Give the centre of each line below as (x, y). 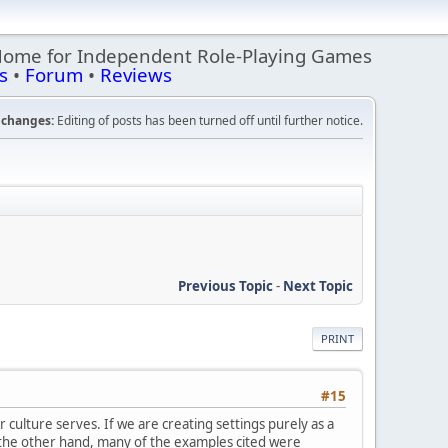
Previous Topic (225, 285)
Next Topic (318, 285)
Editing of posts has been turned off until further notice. (208, 120)
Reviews (136, 74)
